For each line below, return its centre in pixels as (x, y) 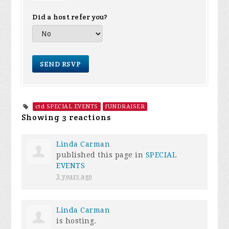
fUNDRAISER (125, 107)
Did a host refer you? (70, 17)
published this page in (101, 155)
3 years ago (74, 177)
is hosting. (76, 221)
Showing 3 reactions (66, 117)
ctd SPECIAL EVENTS (66, 107)
